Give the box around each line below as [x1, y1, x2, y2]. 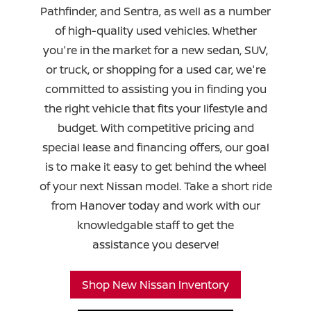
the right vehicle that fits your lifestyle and [44, 101, 267, 117]
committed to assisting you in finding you [44, 81, 267, 97]
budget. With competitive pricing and [57, 120, 254, 136]
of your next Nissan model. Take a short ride [39, 178, 272, 194]
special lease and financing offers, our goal [42, 140, 269, 155]
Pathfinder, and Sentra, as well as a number [40, 3, 271, 19]
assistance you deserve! [92, 237, 219, 253]
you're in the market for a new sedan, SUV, [43, 42, 268, 58]
